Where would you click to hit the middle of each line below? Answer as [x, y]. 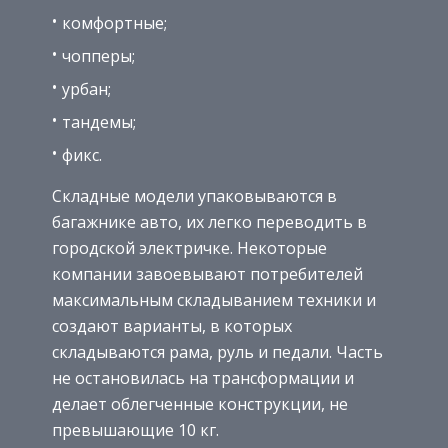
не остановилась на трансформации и [203, 377]
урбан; [86, 88]
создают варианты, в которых [172, 325]
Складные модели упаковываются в [194, 195]
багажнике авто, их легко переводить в [209, 221]
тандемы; [99, 121]
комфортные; [114, 22]
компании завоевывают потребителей [207, 273]
